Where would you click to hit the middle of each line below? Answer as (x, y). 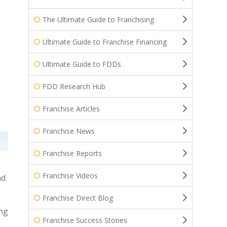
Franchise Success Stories (85, 220)
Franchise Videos (70, 175)
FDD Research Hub (74, 86)
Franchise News (69, 131)
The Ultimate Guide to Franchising (98, 19)
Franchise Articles (71, 108)
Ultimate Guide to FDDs (82, 64)
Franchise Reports (72, 153)
